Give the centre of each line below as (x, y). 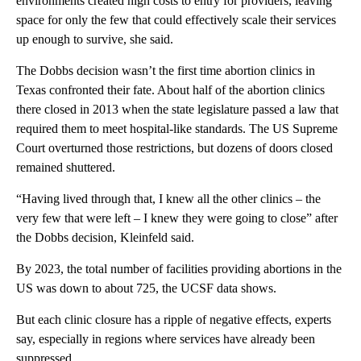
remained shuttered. (66, 167)
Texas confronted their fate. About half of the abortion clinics (170, 89)
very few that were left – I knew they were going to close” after (177, 218)
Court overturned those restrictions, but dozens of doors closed (174, 147)
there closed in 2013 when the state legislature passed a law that (177, 109)
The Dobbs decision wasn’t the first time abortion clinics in (166, 70)
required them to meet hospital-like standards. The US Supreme (177, 128)
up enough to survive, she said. (95, 39)
